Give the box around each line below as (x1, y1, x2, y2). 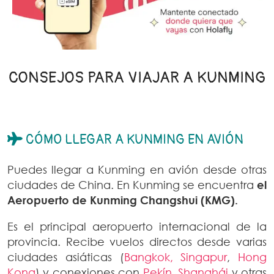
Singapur (180, 250, 228, 264)
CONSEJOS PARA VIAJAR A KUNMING (9, 67, 265, 87)
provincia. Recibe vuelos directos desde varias (7, 235, 267, 249)
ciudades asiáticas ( (7, 250, 124, 264)
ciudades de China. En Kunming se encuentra (7, 178, 257, 192)
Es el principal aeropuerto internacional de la (7, 220, 267, 234)
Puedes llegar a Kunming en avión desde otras (7, 163, 267, 177)
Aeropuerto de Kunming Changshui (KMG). (7, 193, 241, 207)
